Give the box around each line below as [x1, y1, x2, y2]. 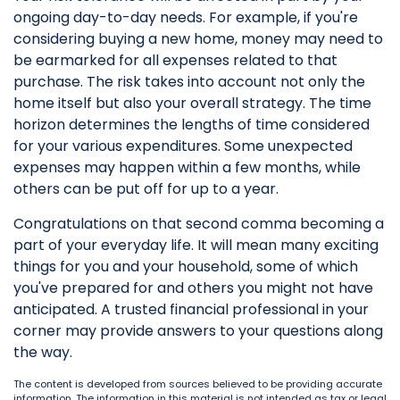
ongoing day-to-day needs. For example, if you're [13, 7, 358, 28]
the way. [13, 342, 72, 362]
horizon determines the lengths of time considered [13, 114, 370, 135]
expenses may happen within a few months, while [13, 157, 361, 178]
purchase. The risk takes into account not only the [13, 71, 365, 92]
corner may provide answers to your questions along [13, 321, 383, 341]
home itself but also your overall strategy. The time [13, 93, 371, 113]
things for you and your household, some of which [13, 256, 358, 277]
